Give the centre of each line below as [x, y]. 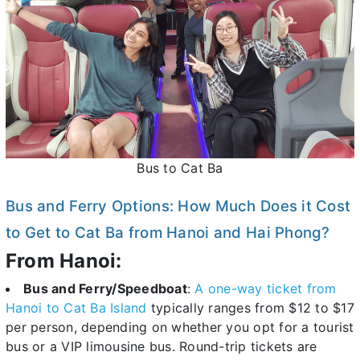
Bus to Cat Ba [180, 168]
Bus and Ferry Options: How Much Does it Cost [178, 207]
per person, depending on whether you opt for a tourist [180, 327]
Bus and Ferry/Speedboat [105, 289]
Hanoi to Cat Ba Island [76, 308]
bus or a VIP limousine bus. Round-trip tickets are [162, 347]
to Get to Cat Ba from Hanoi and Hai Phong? [168, 233]
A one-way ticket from [266, 289]
